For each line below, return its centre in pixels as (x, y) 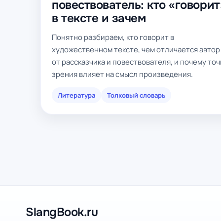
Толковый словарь (136, 95)
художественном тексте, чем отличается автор (136, 50)
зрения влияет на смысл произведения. (122, 74)
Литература (76, 95)
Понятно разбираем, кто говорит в (113, 37)
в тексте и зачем (99, 18)
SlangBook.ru (62, 212)
